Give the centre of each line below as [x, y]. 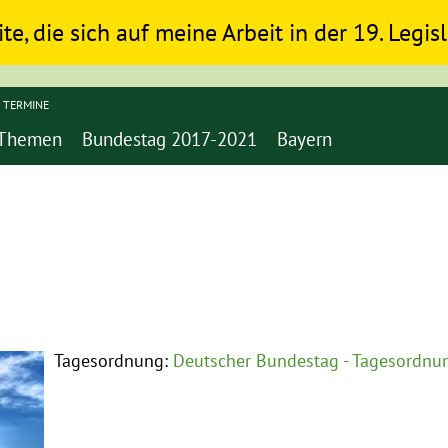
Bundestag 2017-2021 [169, 139]
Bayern [304, 139]
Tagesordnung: [113, 360]
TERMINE [26, 104]
